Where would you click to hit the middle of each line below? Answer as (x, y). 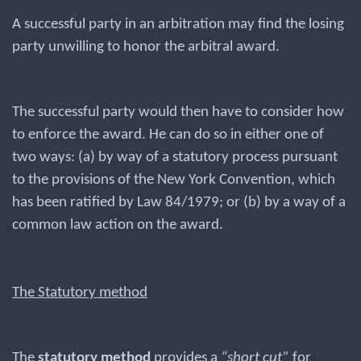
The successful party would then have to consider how (178, 112)
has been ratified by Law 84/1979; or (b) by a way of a (179, 203)
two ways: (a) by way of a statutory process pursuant (175, 158)
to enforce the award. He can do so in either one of (168, 135)
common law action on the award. (118, 225)
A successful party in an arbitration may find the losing (178, 25)
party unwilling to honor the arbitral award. (146, 47)
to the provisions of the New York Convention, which (174, 180)
